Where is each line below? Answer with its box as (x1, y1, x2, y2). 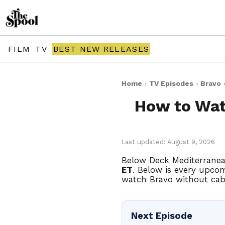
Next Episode (131, 210, 192, 221)
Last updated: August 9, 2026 (122, 138, 215, 146)
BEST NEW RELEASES (53, 44, 150, 54)
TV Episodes (149, 79, 193, 87)
